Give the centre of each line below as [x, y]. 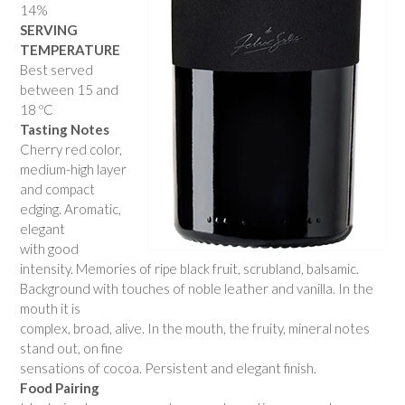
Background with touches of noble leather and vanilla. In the [197, 289]
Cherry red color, [71, 150]
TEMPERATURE [70, 50]
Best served [57, 70]
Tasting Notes [65, 130]
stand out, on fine [71, 348]
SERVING [49, 30]
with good [49, 249]
